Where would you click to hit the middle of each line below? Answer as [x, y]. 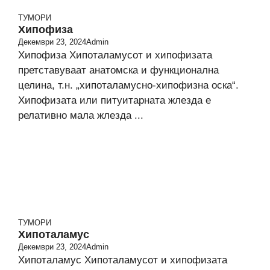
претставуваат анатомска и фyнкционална [118, 70]
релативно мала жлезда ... [81, 115]
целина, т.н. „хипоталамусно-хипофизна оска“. [128, 85]
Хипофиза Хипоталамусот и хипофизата [115, 55]
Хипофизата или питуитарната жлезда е [115, 100]
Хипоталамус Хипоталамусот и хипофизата [123, 260]
